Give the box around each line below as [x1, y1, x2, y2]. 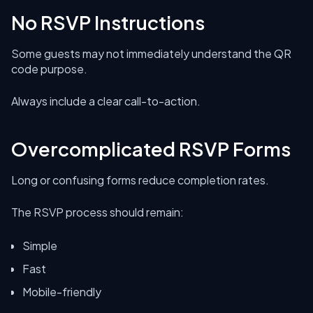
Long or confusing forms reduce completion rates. [11, 173, 269, 187]
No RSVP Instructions [11, 10, 205, 34]
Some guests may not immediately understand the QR [11, 46, 291, 61]
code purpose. [11, 61, 87, 76]
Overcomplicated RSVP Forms [11, 137, 291, 161]
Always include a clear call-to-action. [11, 94, 201, 108]
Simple [22, 238, 57, 253]
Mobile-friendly [22, 284, 101, 299]
